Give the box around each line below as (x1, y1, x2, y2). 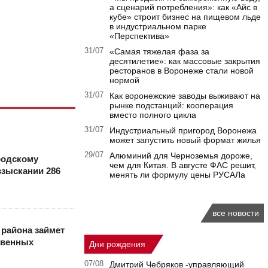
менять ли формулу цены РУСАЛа (109, 170, 245, 180)
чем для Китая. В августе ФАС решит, (109, 160, 256, 170)
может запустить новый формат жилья (109, 135, 261, 145)
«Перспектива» (109, 31, 169, 41)
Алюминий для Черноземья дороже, (109, 151, 252, 161)
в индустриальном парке (109, 22, 206, 32)
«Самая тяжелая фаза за (109, 47, 209, 57)
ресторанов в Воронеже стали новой (109, 66, 254, 76)
